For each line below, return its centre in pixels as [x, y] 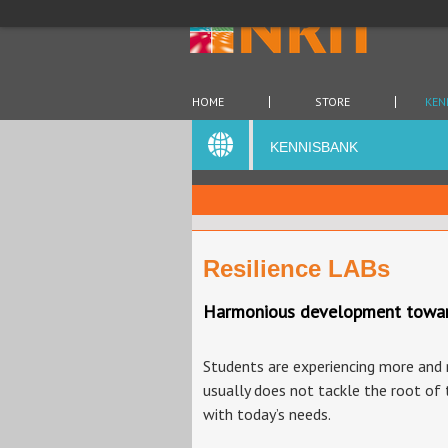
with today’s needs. [268, 413]
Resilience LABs [296, 268]
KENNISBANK [314, 147]
